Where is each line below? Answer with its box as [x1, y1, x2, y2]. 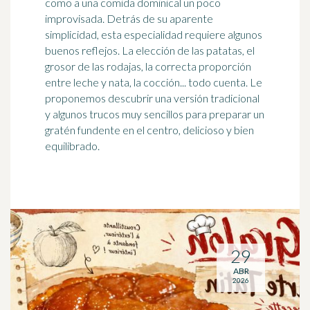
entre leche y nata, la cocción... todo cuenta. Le [45, 75, 262, 89]
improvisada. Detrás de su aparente [45, 12, 213, 25]
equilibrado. [45, 139, 100, 152]
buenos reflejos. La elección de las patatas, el [45, 44, 255, 57]
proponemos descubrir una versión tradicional [45, 91, 259, 104]
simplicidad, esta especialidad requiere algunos [45, 28, 262, 41]
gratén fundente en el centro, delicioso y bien [45, 123, 254, 136]
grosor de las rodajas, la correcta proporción [45, 60, 251, 73]
